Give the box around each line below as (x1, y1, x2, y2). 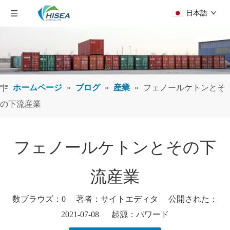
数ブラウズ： (12, 195, 62, 204)
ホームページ (13, 83, 62, 92)
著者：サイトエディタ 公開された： (66, 195, 218, 204)
